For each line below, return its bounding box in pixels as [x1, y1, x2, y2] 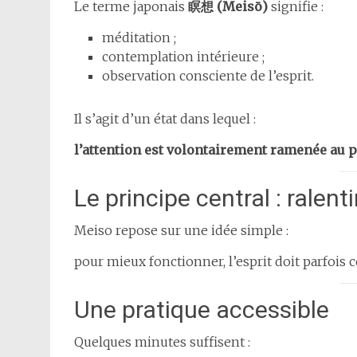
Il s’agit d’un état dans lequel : [74, 111, 256, 127]
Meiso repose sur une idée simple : [74, 222, 288, 239]
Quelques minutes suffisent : [74, 334, 250, 351]
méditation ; [102, 29, 176, 46]
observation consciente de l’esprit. [102, 68, 314, 84]
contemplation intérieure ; [102, 49, 265, 65]
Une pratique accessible [74, 296, 329, 324]
